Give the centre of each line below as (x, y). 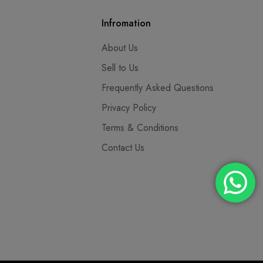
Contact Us (123, 148)
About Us (120, 48)
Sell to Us (120, 68)
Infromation (127, 23)
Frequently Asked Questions (158, 88)
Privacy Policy (129, 108)
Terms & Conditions (140, 128)
